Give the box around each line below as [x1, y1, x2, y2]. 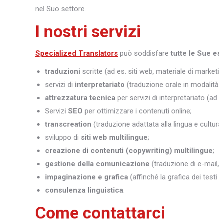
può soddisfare [118, 48, 171, 58]
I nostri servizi [35, 21, 141, 41]
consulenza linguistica [45, 185, 123, 195]
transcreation [45, 119, 91, 129]
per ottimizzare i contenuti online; [83, 106, 192, 115]
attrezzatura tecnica [45, 93, 115, 102]
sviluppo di [45, 132, 81, 142]
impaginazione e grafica [45, 172, 128, 181]
